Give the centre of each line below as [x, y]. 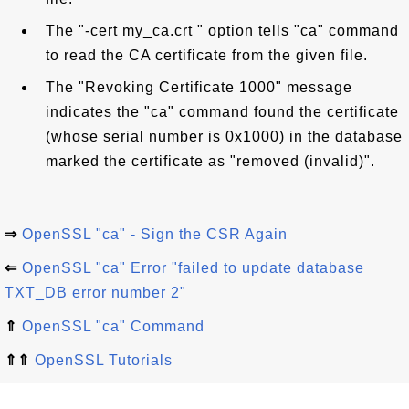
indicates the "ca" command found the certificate [222, 112]
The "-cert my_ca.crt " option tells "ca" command [222, 31]
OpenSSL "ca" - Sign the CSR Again [155, 234]
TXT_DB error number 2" [95, 293]
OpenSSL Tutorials [104, 360]
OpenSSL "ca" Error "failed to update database [193, 268]
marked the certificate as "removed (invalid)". [210, 161]
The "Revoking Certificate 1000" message [199, 87]
